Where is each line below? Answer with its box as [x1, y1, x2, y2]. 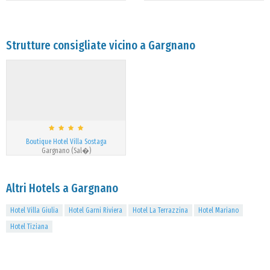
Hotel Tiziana [10, 222, 48, 231]
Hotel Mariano [198, 206, 239, 215]
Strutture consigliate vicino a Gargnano [6, 38, 195, 52]
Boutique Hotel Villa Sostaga [25, 137, 107, 146]
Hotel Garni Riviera [69, 206, 122, 215]
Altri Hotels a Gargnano [6, 181, 118, 195]
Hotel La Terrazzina [133, 206, 188, 215]
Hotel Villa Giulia [10, 206, 58, 215]
